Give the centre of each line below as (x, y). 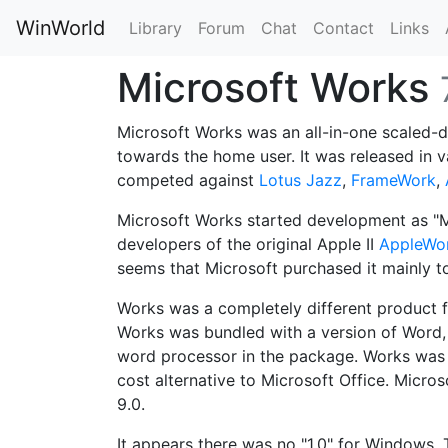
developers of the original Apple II (248, 244)
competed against (188, 180)
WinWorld (60, 28)
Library (155, 28)
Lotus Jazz (300, 180)
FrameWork (393, 180)
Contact (343, 28)
